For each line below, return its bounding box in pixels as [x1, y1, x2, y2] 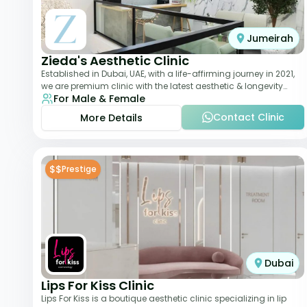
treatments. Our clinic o [41, 93, 138, 104]
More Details [80, 111, 143, 125]
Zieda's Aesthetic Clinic [41, 52, 189, 69]
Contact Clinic [212, 110, 284, 124]
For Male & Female [53, 92, 145, 106]
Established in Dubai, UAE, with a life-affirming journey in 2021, [41, 68, 295, 79]
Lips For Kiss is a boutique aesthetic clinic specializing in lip [41, 293, 286, 304]
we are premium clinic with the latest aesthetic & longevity [41, 80, 283, 92]
